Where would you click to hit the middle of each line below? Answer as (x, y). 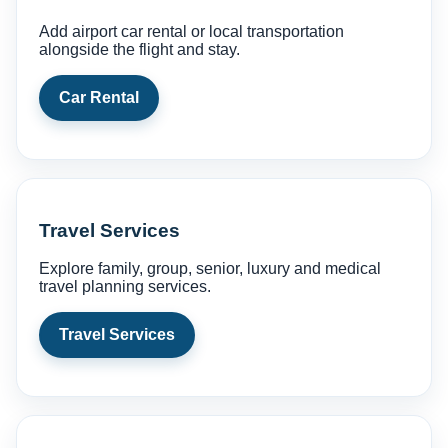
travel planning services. (125, 287)
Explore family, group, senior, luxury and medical (210, 269)
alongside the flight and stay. (139, 49)
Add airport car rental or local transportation (191, 31)
